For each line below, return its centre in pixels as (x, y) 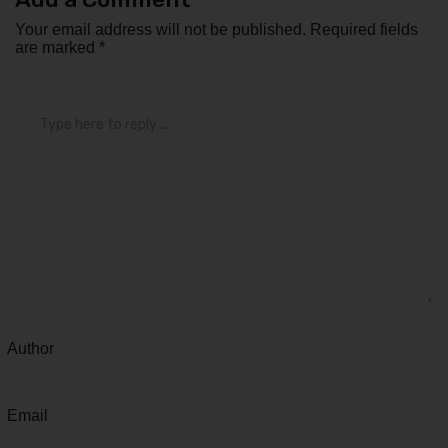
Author (30, 348)
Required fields (364, 29)
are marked (57, 47)
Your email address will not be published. (160, 29)
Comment (48, 100)
